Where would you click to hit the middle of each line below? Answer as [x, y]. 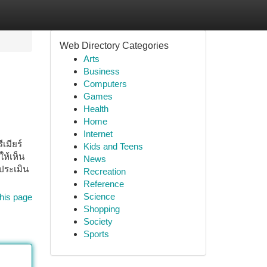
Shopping [101, 209]
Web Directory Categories [114, 46]
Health [96, 109]
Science [99, 196]
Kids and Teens [113, 146]
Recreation [104, 171]
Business [101, 71]
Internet [98, 134]
